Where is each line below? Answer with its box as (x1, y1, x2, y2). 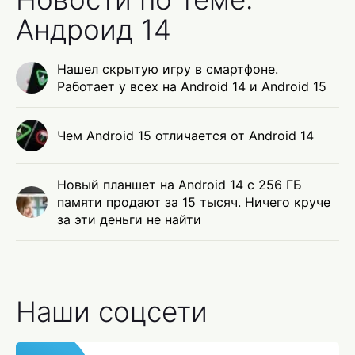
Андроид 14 (16, 13, 171, 47)
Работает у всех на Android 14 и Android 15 (57, 78, 326, 95)
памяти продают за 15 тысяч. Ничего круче (57, 194, 330, 211)
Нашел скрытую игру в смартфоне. (57, 61, 278, 78)
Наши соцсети (16, 295, 208, 329)
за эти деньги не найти (57, 212, 201, 228)
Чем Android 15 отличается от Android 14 (57, 128, 314, 144)
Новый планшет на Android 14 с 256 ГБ (57, 177, 302, 193)
